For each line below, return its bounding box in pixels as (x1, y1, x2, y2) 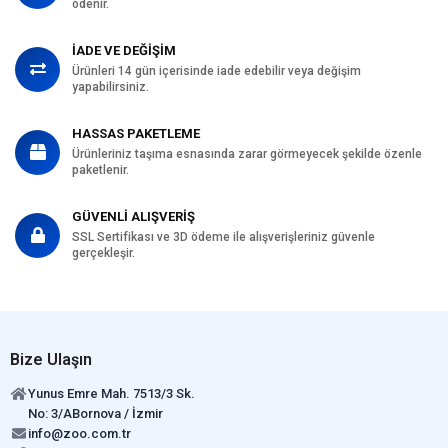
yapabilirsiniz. (72, 79, 149, 94)
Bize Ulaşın (10, 349, 92, 369)
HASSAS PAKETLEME (72, 125, 200, 141)
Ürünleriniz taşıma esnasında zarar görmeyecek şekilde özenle (72, 146, 422, 161)
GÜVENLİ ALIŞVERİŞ (72, 208, 195, 224)
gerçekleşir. (72, 245, 135, 260)
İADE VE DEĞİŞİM (72, 42, 176, 58)
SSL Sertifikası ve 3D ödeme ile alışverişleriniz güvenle (72, 229, 375, 244)
